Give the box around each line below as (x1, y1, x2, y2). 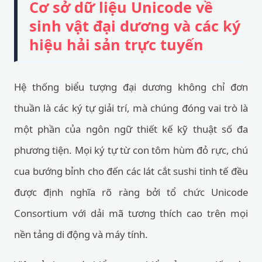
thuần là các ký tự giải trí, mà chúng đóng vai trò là (14, 101, 248, 115)
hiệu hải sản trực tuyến (29, 35, 204, 54)
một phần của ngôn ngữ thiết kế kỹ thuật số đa (14, 122, 248, 136)
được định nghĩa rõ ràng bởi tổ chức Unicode (14, 185, 248, 199)
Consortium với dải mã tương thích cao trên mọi (14, 206, 248, 220)
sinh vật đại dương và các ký (29, 16, 240, 36)
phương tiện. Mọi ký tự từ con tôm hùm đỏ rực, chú (14, 143, 248, 157)
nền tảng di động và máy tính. (14, 227, 148, 241)
